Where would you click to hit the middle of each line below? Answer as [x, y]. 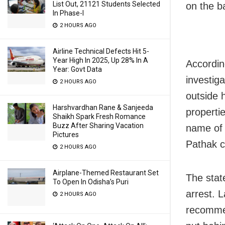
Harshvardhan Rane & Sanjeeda [103, 107]
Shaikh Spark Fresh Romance [99, 117]
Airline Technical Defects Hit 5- [101, 51]
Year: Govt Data [77, 69]
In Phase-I [68, 13]
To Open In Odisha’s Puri [91, 182]
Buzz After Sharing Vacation [98, 126]
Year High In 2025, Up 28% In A [100, 60]
